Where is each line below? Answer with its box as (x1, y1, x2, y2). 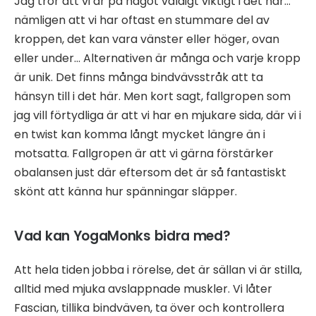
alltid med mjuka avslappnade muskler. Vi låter (14, 280, 272, 297)
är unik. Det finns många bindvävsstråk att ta (14, 68, 263, 85)
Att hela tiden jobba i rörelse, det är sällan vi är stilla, (14, 261, 302, 278)
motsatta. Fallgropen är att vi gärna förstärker (14, 145, 274, 162)
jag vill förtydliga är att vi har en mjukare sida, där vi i (14, 107, 301, 123)
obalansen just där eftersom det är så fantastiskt (14, 164, 286, 181)
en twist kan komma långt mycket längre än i (14, 126, 265, 142)
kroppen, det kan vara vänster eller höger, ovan (14, 30, 279, 47)
